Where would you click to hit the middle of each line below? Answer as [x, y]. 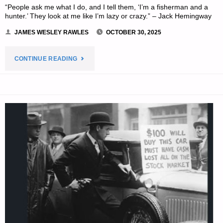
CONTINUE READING [46, 58]
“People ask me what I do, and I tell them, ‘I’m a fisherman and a [107, 7]
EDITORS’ [91, 77]
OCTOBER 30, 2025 [134, 32]
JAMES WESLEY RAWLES [52, 32]
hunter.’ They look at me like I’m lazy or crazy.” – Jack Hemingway [109, 16]
